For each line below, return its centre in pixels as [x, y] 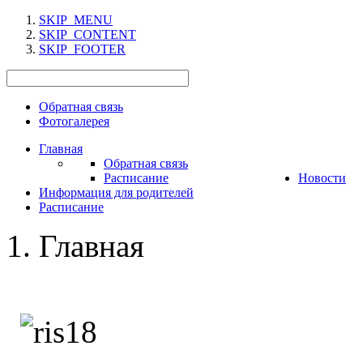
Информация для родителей [116, 192]
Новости [322, 178]
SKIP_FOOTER [82, 49]
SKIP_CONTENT [88, 34]
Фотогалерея [74, 121]
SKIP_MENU [76, 20]
